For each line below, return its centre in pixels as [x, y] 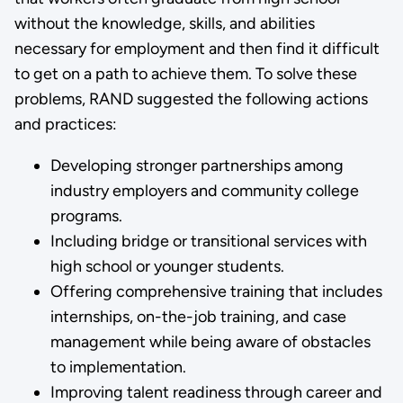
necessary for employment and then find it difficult [197, 48]
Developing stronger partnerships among [197, 165]
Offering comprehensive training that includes [216, 291]
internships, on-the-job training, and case [198, 316]
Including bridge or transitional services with [208, 241]
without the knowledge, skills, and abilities [164, 23]
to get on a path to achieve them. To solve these [185, 73]
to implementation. [118, 367]
